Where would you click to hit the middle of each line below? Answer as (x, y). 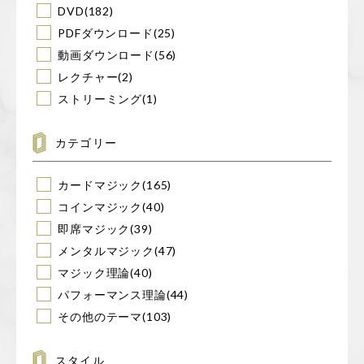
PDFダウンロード (106, 33)
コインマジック (100, 207)
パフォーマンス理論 (112, 295)
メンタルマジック (106, 251)
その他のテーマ (100, 316)
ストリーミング (100, 98)
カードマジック (100, 185)
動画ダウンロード (106, 55)
